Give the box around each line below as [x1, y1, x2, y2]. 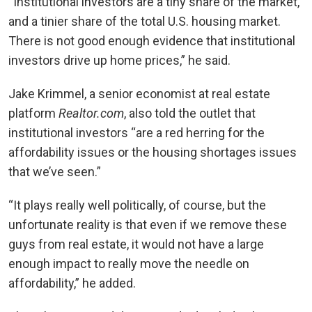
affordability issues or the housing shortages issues [8, 144, 297, 159]
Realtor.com [58, 105, 124, 120]
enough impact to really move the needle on [8, 256, 249, 271]
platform [8, 105, 58, 120]
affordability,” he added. [8, 275, 136, 290]
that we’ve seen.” [8, 164, 101, 179]
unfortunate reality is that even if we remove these [8, 217, 287, 232]
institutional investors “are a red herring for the [8, 125, 265, 140]
